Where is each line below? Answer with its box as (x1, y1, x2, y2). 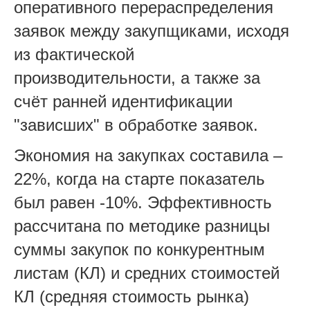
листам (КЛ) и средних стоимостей (14, 263, 280, 282)
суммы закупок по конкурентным (14, 239, 265, 259)
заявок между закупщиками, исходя (14, 21, 289, 40)
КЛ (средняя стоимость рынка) (14, 286, 249, 306)
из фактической (14, 44, 134, 64)
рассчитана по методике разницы (14, 216, 270, 235)
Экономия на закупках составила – (14, 145, 282, 165)
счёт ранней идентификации (14, 91, 232, 111)
